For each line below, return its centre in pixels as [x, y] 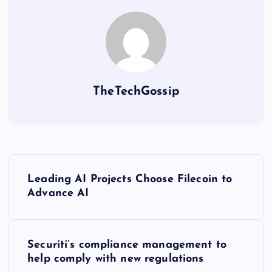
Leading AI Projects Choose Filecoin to [130, 180]
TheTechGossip [136, 92]
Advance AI [58, 194]
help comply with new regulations [116, 259]
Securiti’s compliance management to [127, 245]
